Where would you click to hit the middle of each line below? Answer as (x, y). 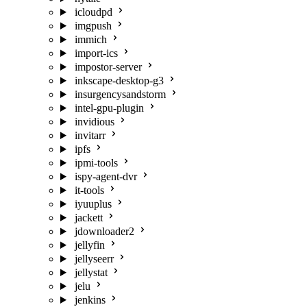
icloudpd (93, 12)
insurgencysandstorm (120, 94)
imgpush (93, 26)
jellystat (91, 272)
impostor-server (108, 67)
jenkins (90, 300)
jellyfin (89, 245)
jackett (88, 218)
